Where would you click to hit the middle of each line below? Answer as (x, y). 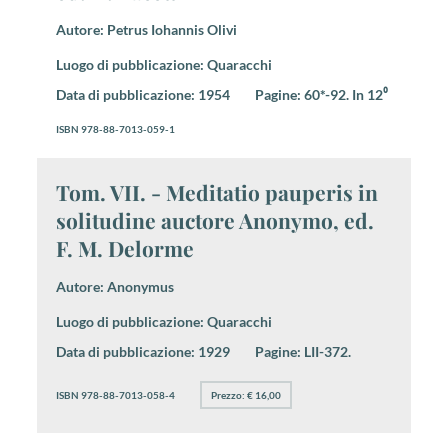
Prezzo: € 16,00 (245, 394)
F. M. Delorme (124, 247)
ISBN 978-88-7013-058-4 (115, 394)
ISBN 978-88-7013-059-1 (115, 128)
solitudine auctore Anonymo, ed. (214, 219)
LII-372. (325, 351)
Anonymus (140, 286)
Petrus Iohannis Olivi (171, 29)
